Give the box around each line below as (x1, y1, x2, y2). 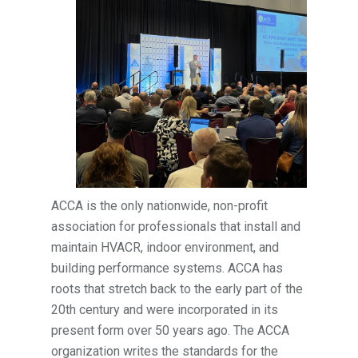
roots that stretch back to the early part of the (51, 281, 304, 297)
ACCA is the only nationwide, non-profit (51, 198, 268, 214)
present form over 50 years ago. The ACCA (51, 323, 290, 339)
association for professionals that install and (51, 219, 301, 235)
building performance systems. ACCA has (51, 261, 284, 276)
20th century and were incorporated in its (51, 302, 279, 318)
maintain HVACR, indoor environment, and (51, 240, 280, 256)
